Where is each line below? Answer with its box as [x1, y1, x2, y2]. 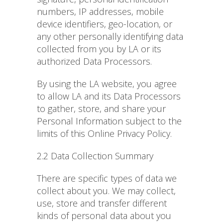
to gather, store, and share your [37, 103, 166, 115]
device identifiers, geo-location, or [37, 18, 172, 30]
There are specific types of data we [37, 172, 177, 185]
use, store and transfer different [37, 197, 167, 210]
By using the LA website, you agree [37, 78, 177, 90]
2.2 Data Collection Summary [37, 150, 153, 162]
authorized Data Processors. [37, 55, 152, 68]
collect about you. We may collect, [37, 185, 176, 197]
